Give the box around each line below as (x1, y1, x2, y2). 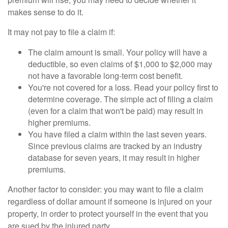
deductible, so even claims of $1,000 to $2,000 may (28, 58, 212, 70)
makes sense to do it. (8, 6, 83, 18)
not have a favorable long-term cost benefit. (28, 69, 183, 81)
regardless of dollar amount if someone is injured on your (8, 195, 212, 207)
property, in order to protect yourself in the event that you (8, 207, 208, 219)
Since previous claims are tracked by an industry (28, 139, 202, 152)
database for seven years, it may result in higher (28, 151, 199, 163)
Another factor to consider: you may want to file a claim (8, 183, 203, 195)
